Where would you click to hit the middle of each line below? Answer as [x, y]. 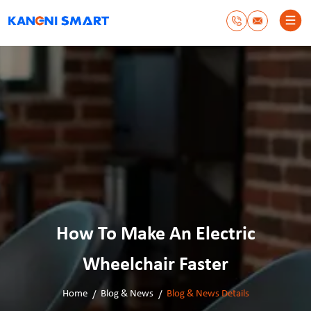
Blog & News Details [208, 294]
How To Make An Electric [155, 235]
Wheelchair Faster [155, 265]
